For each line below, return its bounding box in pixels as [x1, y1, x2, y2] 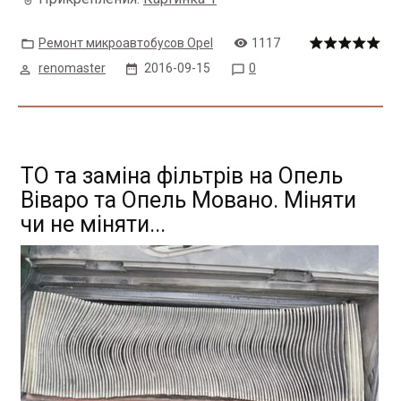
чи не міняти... [21, 211, 166, 237]
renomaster [38, 61, 106, 75]
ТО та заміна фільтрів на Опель [21, 163, 343, 189]
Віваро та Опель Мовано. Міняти [21, 187, 356, 213]
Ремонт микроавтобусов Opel [38, 36, 213, 50]
